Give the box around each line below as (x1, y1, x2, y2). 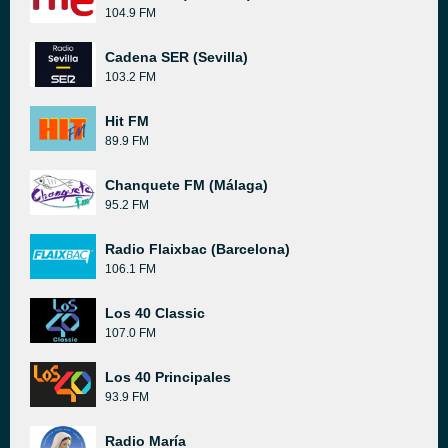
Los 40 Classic (105, 305, 205, 321)
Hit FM (105, 113, 149, 129)
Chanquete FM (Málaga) (105, 177, 268, 193)
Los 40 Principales (105, 369, 231, 385)
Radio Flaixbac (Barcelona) (105, 241, 290, 257)
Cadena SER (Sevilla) (105, 49, 248, 65)
